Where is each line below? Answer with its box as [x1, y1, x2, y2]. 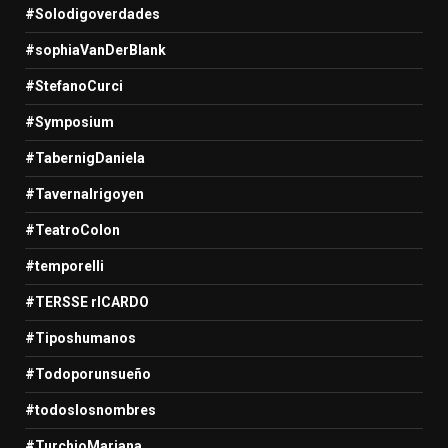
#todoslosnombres [25, 401, 156, 418]
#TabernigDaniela [25, 149, 145, 166]
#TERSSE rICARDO [25, 293, 149, 310]
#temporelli [25, 257, 104, 274]
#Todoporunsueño [25, 365, 151, 382]
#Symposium [25, 113, 114, 130]
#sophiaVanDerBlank [25, 41, 166, 58]
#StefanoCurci [25, 77, 123, 94]
